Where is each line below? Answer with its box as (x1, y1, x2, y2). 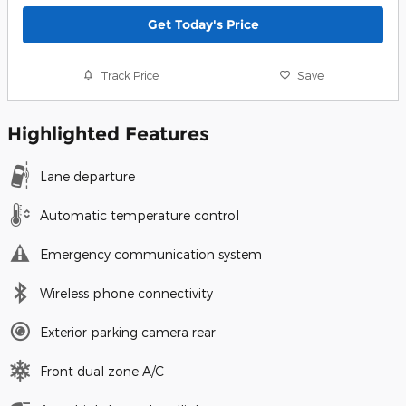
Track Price (101, 68, 159, 82)
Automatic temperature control (40, 208, 239, 224)
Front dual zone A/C (40, 363, 164, 380)
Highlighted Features (7, 122, 209, 146)
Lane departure (40, 169, 135, 185)
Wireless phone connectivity (40, 285, 213, 302)
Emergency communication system (40, 246, 262, 263)
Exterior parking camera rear (40, 324, 216, 341)
